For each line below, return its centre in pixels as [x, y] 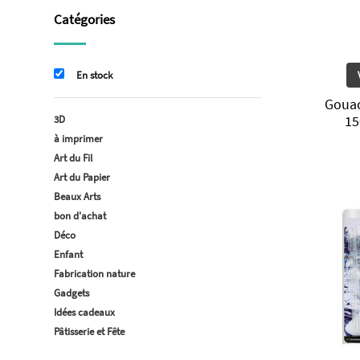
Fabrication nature [94, 274]
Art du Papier [82, 177]
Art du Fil [73, 158]
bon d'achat [80, 216]
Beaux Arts [77, 196]
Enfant [68, 254]
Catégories [84, 19]
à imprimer [78, 139]
